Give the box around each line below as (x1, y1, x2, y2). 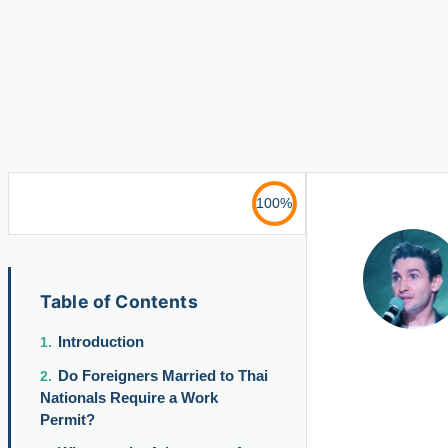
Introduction (57, 333, 144, 351)
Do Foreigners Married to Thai (57, 366, 268, 384)
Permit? (39, 410, 95, 428)
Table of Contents (39, 290, 198, 312)
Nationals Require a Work (39, 388, 218, 406)
